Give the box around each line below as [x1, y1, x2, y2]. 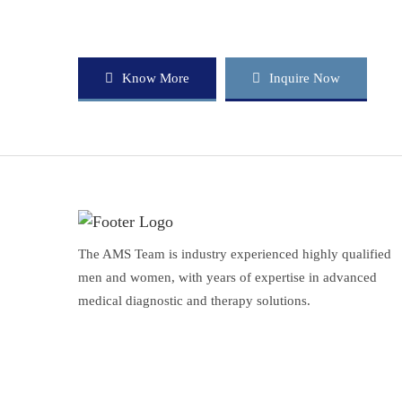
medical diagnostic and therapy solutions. [78, 293, 310, 308]
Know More [122, 71, 189, 85]
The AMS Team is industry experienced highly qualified [78, 247, 391, 261]
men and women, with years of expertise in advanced [78, 270, 377, 284]
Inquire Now [269, 71, 340, 85]
